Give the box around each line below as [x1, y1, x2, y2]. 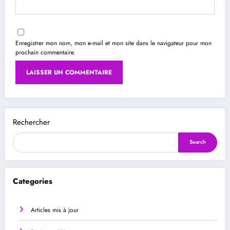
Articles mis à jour [31, 205, 79, 215]
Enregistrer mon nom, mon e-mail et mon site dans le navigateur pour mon [15, 39, 212, 48]
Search [189, 138, 206, 146]
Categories [13, 176, 52, 187]
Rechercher [13, 117, 50, 128]
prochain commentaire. [15, 48, 75, 57]
